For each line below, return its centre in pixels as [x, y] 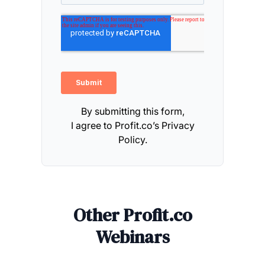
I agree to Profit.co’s [116, 125]
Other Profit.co [132, 215]
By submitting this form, [132, 111]
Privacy [178, 125]
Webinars [132, 237]
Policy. [132, 140]
